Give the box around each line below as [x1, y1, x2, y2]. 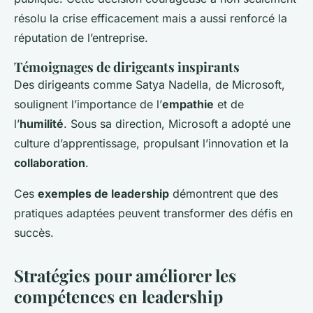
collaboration [14, 156, 85, 170]
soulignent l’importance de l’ [14, 97, 162, 112]
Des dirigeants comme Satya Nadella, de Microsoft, [14, 78, 285, 92]
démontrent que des [169, 187, 278, 201]
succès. [14, 226, 54, 240]
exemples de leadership [38, 187, 169, 201]
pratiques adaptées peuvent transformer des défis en [14, 206, 293, 221]
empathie [162, 97, 214, 112]
